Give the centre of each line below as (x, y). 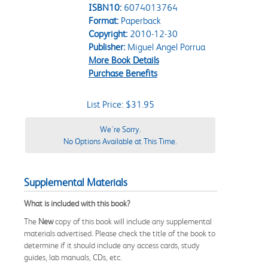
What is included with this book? (77, 203)
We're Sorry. (120, 129)
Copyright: (108, 33)
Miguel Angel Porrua (165, 47)
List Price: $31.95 (120, 104)
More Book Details (124, 60)
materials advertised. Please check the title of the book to (120, 233)
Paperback (139, 20)
